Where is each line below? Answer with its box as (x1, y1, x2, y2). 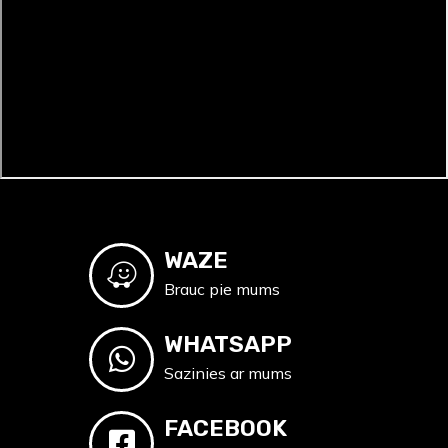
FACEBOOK (164, 414, 287, 443)
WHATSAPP (164, 330, 292, 359)
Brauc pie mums (164, 279, 280, 300)
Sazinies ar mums (164, 363, 292, 384)
